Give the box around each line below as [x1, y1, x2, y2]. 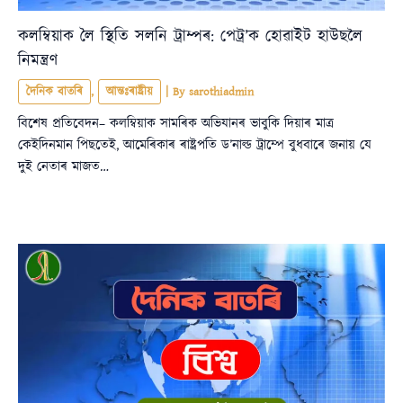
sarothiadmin [189, 83, 254, 100]
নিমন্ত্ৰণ [18, 49, 58, 72]
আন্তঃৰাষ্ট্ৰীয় [106, 83, 153, 100]
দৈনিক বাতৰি [26, 83, 83, 100]
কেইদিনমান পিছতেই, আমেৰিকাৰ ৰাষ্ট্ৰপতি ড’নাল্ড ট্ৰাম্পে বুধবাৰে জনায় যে [18, 136, 372, 156]
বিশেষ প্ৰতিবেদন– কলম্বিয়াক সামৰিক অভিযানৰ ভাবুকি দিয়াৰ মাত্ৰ [18, 114, 334, 134]
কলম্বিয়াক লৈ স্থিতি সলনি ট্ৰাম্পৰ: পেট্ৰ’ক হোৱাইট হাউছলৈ [18, 24, 363, 48]
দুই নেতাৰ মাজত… [18, 157, 109, 177]
